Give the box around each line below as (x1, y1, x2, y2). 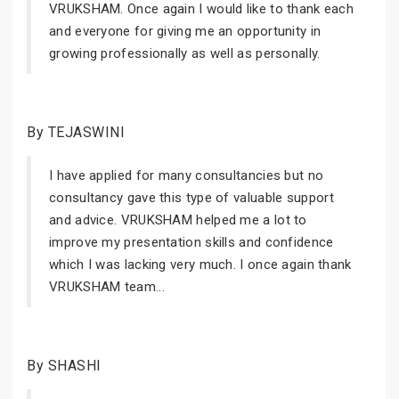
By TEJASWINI (27, 124, 125, 141)
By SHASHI (27, 357, 102, 374)
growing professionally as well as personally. (49, 45, 321, 61)
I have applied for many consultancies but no (49, 167, 324, 183)
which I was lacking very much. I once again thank (49, 256, 352, 273)
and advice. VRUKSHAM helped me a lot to (49, 212, 307, 228)
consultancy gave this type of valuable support (49, 190, 334, 206)
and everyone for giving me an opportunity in (49, 23, 322, 39)
